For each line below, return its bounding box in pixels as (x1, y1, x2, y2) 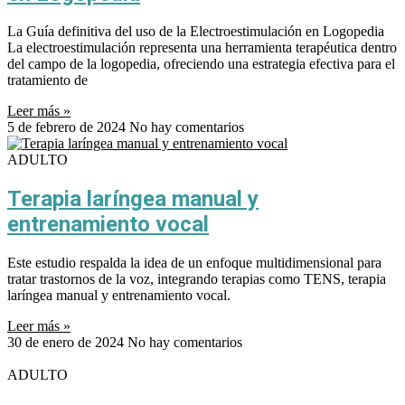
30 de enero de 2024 (7, 334, 127, 351)
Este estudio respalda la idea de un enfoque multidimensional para (7, 255, 381, 271)
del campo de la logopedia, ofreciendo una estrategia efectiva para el (7, 56, 395, 72)
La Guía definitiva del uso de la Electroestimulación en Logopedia (7, 24, 384, 40)
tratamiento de (7, 72, 88, 89)
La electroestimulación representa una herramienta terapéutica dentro (7, 40, 397, 56)
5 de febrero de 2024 (7, 119, 129, 136)
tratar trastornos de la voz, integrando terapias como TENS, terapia (7, 271, 386, 287)
